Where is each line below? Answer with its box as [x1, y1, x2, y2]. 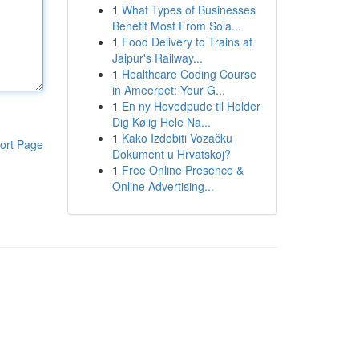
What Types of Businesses [121, 2, 256, 18]
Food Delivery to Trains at [121, 34, 252, 50]
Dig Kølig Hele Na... [111, 114, 211, 130]
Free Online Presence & [121, 162, 244, 178]
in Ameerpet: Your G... [111, 82, 225, 98]
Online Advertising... [111, 178, 214, 194]
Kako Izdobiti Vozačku [121, 130, 232, 146]
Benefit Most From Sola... [111, 18, 241, 34]
